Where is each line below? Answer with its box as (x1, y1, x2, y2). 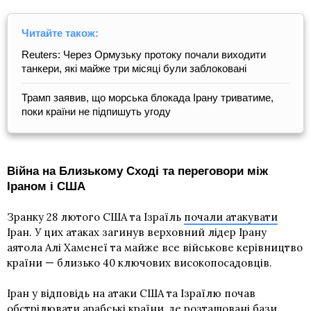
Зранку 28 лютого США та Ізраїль (7, 210, 184, 224)
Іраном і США (7, 179, 85, 193)
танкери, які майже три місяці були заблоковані (22, 62, 246, 74)
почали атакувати (184, 210, 278, 224)
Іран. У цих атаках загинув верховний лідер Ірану (7, 225, 267, 239)
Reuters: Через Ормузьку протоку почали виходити (22, 48, 266, 60)
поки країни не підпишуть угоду (22, 105, 171, 117)
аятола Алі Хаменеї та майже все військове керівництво (7, 240, 303, 254)
